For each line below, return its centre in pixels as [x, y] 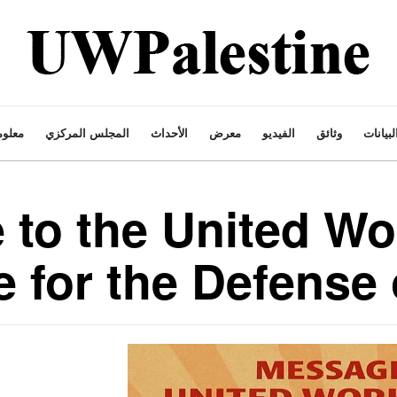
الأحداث [169, 132]
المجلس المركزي [87, 132]
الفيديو [278, 132]
